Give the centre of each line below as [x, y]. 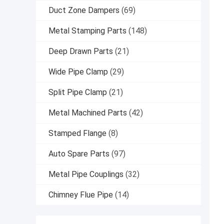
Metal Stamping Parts [87, 31]
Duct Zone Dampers [84, 10]
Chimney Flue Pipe [81, 195]
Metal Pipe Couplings [86, 174]
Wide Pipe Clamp [78, 72]
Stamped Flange [77, 133]
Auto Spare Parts [79, 154]
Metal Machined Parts [88, 113]
